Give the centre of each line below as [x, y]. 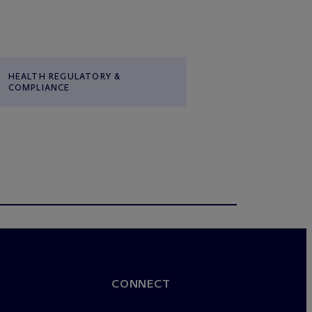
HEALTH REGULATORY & [64, 76]
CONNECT [141, 284]
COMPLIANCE [39, 87]
